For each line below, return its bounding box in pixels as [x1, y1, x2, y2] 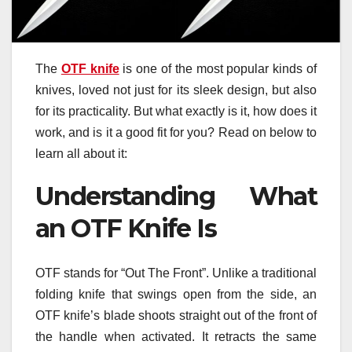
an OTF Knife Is [35, 213, 216, 244]
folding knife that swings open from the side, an [35, 287, 317, 301]
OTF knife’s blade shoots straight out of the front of [35, 308, 317, 322]
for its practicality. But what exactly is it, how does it [35, 104, 317, 119]
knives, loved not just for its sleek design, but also [35, 83, 317, 97]
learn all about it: [35, 147, 127, 161]
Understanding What [35, 181, 317, 212]
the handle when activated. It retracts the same [35, 329, 317, 343]
